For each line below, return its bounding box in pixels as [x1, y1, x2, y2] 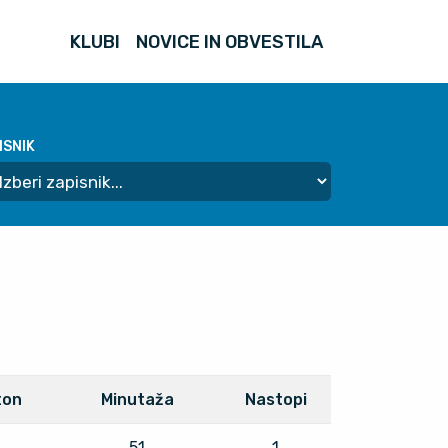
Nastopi [244, 389, 307, 409]
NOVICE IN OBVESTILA [136, 30, 323, 53]
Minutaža [100, 389, 174, 409]
